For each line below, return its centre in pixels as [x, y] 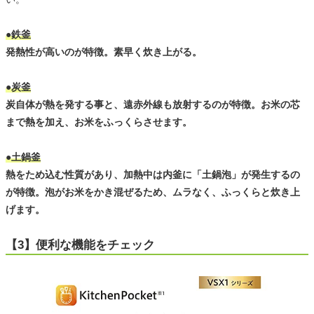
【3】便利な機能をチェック [80, 245]
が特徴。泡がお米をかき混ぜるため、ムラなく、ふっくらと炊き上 [153, 192]
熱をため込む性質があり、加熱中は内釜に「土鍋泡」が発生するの [153, 175]
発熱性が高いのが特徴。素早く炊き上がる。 [104, 52]
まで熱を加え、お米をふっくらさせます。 [99, 122]
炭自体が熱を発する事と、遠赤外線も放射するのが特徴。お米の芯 [153, 105]
